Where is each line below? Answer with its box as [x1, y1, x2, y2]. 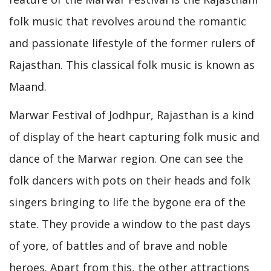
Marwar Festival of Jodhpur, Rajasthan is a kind [9, 107, 254, 122]
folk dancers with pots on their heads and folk [9, 172, 250, 188]
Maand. [9, 79, 47, 94]
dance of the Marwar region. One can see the [9, 151, 243, 166]
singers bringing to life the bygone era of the [9, 194, 246, 209]
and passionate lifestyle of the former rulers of [9, 36, 255, 51]
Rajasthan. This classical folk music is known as [9, 57, 255, 73]
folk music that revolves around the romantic [9, 14, 246, 29]
